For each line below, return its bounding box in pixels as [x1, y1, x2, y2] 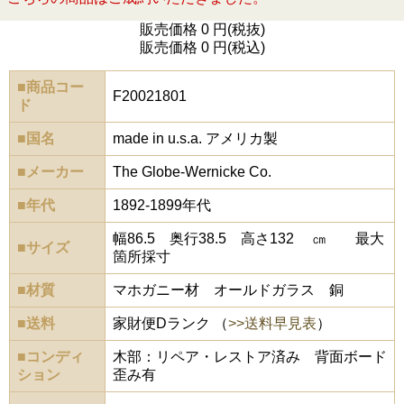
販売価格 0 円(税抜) [139, 22, 265, 37]
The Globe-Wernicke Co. [113, 164, 271, 179]
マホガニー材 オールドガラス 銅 [113, 282, 344, 298]
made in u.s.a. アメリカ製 [113, 131, 278, 146]
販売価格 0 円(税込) [139, 40, 265, 55]
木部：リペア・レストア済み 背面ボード [113, 349, 387, 364]
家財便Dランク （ [113, 316, 228, 331]
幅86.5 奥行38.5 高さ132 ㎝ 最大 [113, 231, 384, 246]
